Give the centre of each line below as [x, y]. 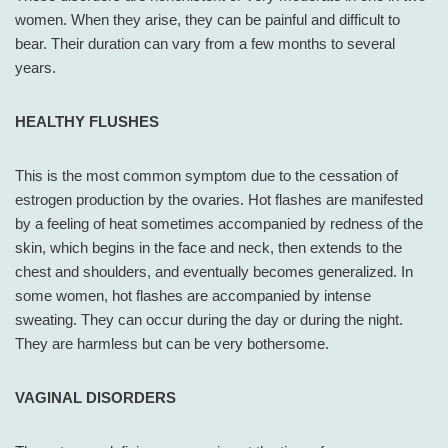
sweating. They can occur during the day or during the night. [209, 320]
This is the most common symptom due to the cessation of [206, 176]
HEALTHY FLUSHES [87, 122]
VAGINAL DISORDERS [95, 398]
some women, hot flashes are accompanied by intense [193, 296]
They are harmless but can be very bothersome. [172, 344]
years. [35, 68]
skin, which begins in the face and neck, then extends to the [208, 248]
